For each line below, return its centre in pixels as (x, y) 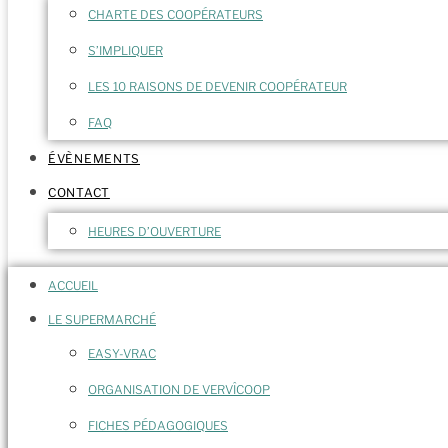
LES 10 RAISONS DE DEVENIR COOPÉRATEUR (217, 86)
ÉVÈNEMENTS (94, 158)
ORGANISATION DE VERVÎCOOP (179, 389)
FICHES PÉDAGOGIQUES (158, 425)
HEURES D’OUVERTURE (154, 231)
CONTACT (79, 192)
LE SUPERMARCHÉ (102, 319)
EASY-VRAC (122, 353)
